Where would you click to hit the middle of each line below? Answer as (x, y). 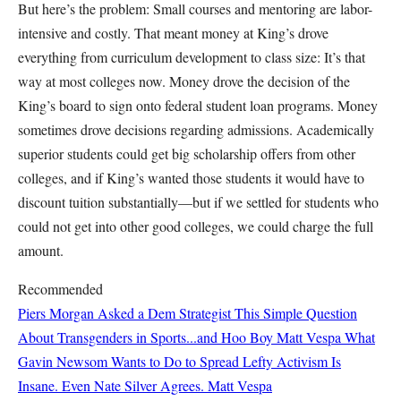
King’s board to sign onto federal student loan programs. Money (198, 105)
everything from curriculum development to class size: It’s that (192, 57)
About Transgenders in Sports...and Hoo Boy (145, 337)
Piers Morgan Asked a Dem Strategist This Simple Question (188, 313)
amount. (41, 250)
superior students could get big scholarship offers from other (187, 154)
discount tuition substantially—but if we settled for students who (198, 202)
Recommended (60, 289)
